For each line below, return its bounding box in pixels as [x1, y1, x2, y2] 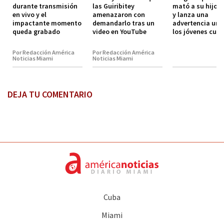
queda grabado [12, 26, 60, 36]
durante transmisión [12, 1, 77, 10]
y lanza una [172, 9, 208, 19]
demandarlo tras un [92, 18, 154, 27]
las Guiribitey [92, 1, 134, 10]
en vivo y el [12, 9, 46, 19]
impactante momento [12, 18, 81, 27]
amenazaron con [92, 9, 145, 19]
